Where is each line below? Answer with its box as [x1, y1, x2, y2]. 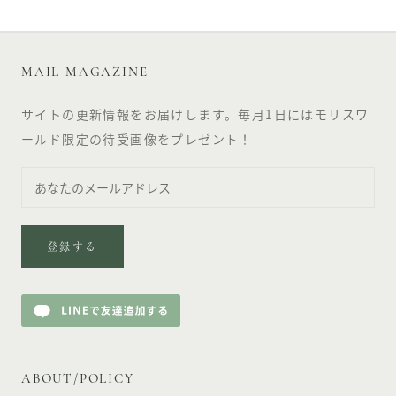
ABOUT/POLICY [21, 372, 134, 386]
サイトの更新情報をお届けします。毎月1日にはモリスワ [21, 105, 369, 124]
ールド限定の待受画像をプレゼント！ [21, 130, 253, 148]
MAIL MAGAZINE [21, 66, 148, 80]
